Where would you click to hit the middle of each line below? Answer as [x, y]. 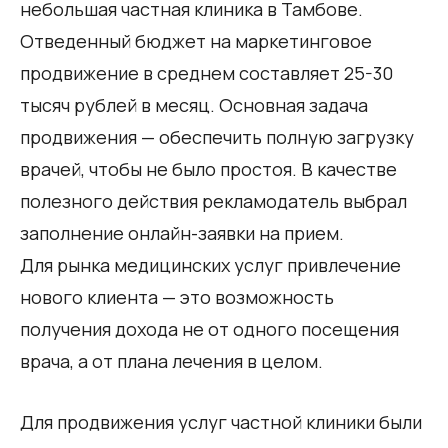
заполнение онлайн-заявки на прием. [182, 232]
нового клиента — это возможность [177, 296]
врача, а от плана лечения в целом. [171, 360]
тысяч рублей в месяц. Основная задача [194, 104]
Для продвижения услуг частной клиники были [221, 421]
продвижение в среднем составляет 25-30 [206, 72]
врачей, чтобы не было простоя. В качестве [208, 168]
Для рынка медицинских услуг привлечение [210, 264]
